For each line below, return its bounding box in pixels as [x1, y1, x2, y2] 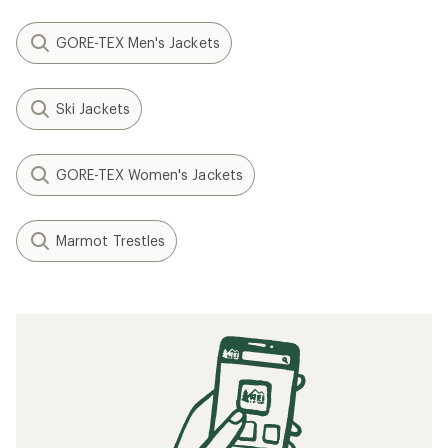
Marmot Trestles [56, 232, 166, 249]
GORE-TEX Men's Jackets [56, 34, 220, 51]
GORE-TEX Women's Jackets [56, 166, 243, 183]
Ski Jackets [56, 100, 130, 117]
